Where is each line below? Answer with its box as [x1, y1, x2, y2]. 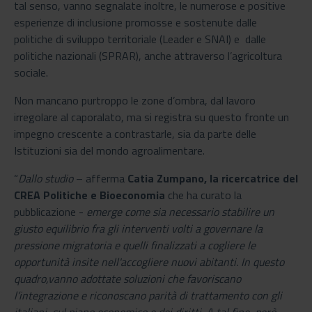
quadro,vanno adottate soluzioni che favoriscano [14, 270, 241, 287]
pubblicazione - [14, 203, 86, 220]
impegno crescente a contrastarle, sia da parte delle [14, 125, 256, 142]
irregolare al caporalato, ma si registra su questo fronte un [14, 108, 289, 125]
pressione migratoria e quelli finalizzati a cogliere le [14, 236, 256, 253]
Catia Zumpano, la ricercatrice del [127, 169, 298, 187]
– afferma [73, 169, 127, 187]
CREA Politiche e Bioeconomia [14, 186, 165, 203]
